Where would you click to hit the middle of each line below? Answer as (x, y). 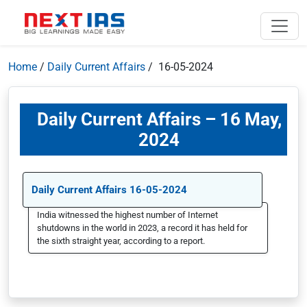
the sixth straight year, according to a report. (121, 241)
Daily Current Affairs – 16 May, (159, 119)
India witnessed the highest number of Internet (127, 215)
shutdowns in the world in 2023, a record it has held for (142, 228)
